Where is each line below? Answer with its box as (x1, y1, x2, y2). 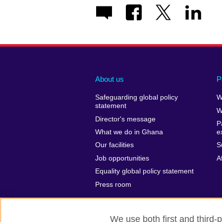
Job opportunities (95, 154, 149, 162)
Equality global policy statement (95, 167, 194, 175)
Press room (95, 180, 131, 188)
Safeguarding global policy (95, 94, 178, 102)
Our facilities (95, 141, 134, 149)
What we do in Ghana (95, 128, 163, 136)
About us (95, 74, 124, 83)
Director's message (95, 115, 156, 123)
